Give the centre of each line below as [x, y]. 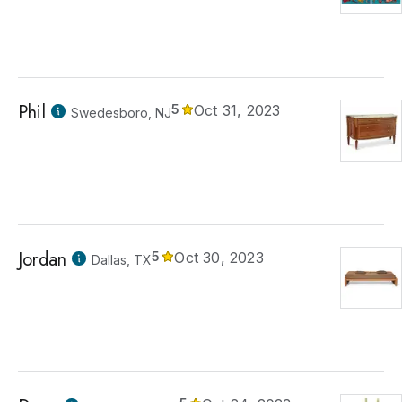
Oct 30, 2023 [219, 258]
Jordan [43, 260]
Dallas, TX [122, 260]
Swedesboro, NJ [121, 113]
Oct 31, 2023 [237, 110]
